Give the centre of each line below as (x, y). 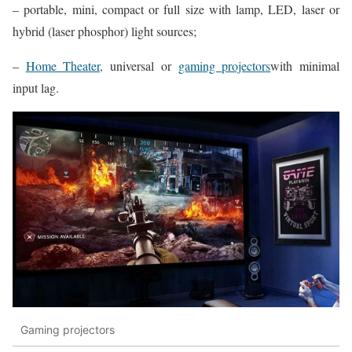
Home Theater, (64, 65)
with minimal (305, 65)
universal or (141, 65)
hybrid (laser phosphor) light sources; (104, 31)
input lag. (36, 87)
